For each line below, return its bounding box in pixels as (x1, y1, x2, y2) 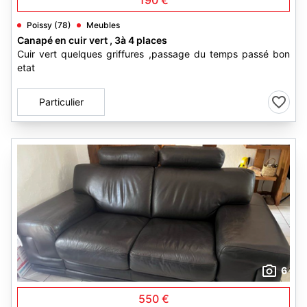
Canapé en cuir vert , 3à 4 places (17, 34, 167, 46)
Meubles (86, 20, 120, 30)
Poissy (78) (27, 20, 71, 30)
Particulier (38, 96, 84, 108)
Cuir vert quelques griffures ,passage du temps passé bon (17, 48, 290, 60)
